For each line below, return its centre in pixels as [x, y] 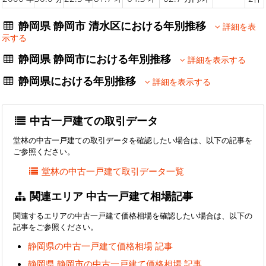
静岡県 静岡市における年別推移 [98, 59]
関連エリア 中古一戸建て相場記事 [110, 196]
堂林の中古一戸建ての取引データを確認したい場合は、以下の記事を [133, 140]
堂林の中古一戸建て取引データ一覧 [113, 171]
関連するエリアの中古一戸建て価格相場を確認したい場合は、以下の [133, 215]
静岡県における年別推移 [80, 81]
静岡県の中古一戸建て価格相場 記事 [100, 246]
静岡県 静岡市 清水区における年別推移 [115, 26]
